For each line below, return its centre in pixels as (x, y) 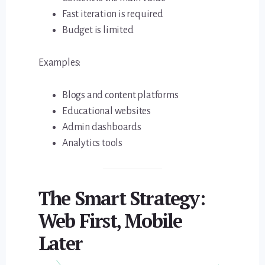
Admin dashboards (102, 127)
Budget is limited (98, 30)
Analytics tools (93, 143)
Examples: (60, 62)
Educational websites (107, 111)
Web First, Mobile (110, 221)
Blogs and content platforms (120, 95)
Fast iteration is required (113, 14)
